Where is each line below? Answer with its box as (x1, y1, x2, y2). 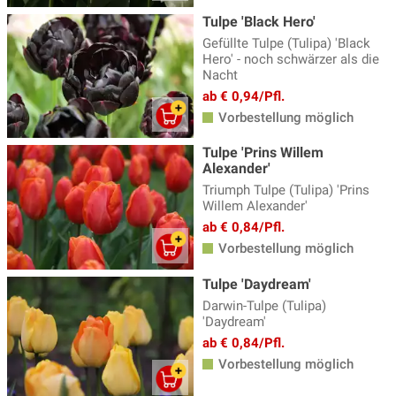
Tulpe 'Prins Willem (202, 144, 324, 162)
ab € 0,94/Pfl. (202, 88, 285, 104)
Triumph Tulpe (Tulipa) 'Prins (202, 182, 369, 199)
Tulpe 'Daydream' (202, 275, 311, 293)
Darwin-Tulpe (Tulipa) (202, 297, 326, 314)
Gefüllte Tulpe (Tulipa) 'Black (202, 34, 370, 51)
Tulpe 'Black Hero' (202, 12, 316, 30)
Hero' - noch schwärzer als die (202, 50, 379, 67)
